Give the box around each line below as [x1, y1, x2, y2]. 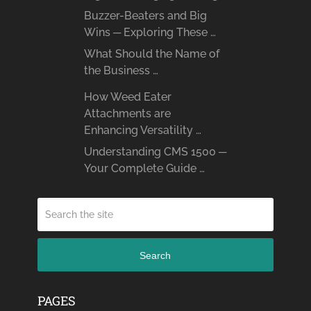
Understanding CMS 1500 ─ [83, 145, 226, 159]
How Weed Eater [83, 90, 171, 104]
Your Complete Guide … [83, 162, 205, 176]
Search [140, 249, 171, 261]
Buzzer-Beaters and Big [83, 9, 207, 23]
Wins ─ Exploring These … [83, 26, 216, 40]
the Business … [83, 64, 158, 78]
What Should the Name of [83, 47, 219, 61]
